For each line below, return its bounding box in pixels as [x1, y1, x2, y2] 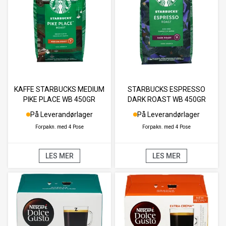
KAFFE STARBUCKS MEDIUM [14, 85, 105, 93]
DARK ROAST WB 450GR [127, 95, 206, 103]
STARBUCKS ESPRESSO [128, 85, 206, 93]
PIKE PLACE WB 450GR [23, 95, 96, 103]
